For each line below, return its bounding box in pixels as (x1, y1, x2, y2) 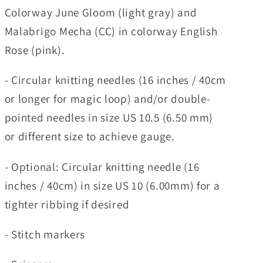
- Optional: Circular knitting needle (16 (4, 159, 200, 174)
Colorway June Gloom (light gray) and (4, 5, 197, 21)
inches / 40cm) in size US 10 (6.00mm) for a (4, 177, 220, 193)
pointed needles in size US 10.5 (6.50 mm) (4, 110, 216, 126)
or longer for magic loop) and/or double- (4, 91, 211, 107)
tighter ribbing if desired (4, 196, 130, 212)
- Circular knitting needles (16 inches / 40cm (4, 72, 226, 88)
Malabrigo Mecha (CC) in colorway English (4, 23, 218, 39)
